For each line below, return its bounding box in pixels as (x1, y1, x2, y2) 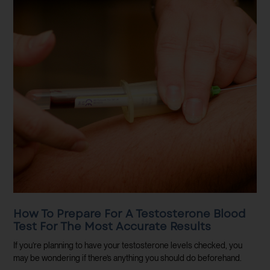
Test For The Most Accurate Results (13, 219, 212, 235)
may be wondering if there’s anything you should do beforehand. (13, 253, 242, 263)
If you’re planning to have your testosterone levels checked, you (13, 240, 243, 251)
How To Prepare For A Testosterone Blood (13, 206, 246, 222)
